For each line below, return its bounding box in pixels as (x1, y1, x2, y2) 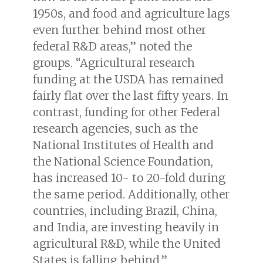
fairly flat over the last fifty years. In (33, 88, 228, 103)
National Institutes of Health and (33, 137, 214, 152)
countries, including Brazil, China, (33, 203, 217, 218)
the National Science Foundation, (33, 154, 213, 168)
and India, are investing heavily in (33, 220, 219, 234)
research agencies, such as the (33, 121, 198, 136)
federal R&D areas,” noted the (33, 39, 192, 53)
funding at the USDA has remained (33, 72, 224, 86)
